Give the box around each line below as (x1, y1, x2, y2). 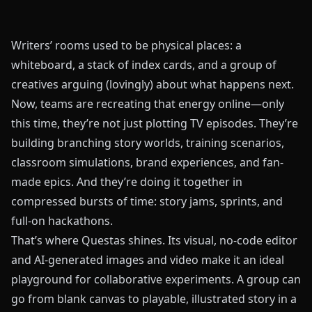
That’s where (11, 233, 81, 248)
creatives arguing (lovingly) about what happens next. (11, 77, 294, 92)
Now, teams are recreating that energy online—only (11, 96, 284, 111)
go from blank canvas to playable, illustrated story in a (11, 291, 297, 306)
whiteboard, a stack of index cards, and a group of (11, 57, 276, 72)
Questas (81, 233, 125, 248)
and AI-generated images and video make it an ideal (11, 252, 284, 267)
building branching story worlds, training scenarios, (11, 135, 284, 150)
